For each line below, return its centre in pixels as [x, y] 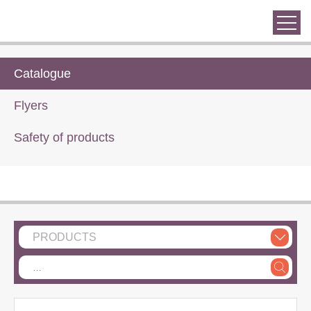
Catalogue [42, 73]
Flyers [31, 105]
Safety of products [64, 137]
